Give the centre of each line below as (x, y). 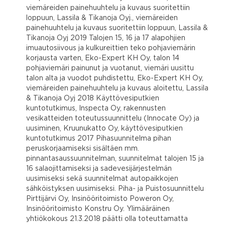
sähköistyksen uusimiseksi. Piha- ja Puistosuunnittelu (115, 189)
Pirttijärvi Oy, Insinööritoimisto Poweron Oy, (100, 199)
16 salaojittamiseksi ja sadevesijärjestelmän (99, 168)
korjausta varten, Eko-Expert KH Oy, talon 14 (103, 58)
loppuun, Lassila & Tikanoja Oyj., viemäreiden (102, 18)
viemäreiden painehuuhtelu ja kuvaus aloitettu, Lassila (117, 88)
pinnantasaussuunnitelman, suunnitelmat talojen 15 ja (115, 158)
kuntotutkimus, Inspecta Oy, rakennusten (96, 108)
